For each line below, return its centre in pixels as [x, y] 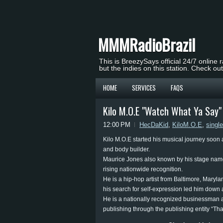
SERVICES [144, 88]
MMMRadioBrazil [147, 45]
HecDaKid [154, 125]
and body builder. [126, 149]
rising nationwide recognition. [143, 169]
